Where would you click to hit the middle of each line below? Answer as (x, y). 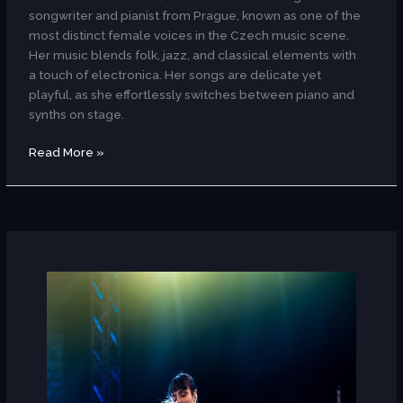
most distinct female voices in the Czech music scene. (189, 35)
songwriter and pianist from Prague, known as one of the (195, 15)
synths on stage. (77, 114)
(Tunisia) (53, 280)
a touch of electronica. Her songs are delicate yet (175, 74)
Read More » (67, 152)
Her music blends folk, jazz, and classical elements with (193, 54)
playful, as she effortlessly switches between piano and (192, 94)
